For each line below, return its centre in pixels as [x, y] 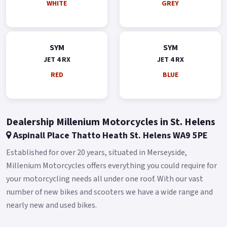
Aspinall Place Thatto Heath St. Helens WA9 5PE [109, 135]
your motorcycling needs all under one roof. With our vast [105, 179]
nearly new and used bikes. [51, 205]
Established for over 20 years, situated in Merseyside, [97, 152]
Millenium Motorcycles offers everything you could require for [111, 165]
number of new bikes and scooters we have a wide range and [109, 192]
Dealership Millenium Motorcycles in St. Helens [111, 122]
